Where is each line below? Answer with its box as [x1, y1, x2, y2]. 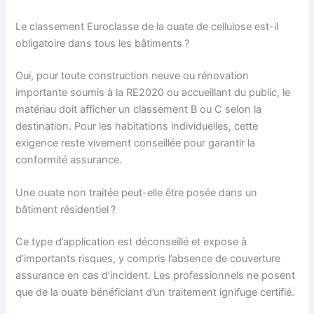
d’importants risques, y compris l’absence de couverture [15, 252, 281, 265]
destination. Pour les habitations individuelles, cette [15, 119, 259, 132]
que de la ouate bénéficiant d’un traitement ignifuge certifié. [15, 285, 295, 299]
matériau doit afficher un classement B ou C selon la [15, 102, 262, 116]
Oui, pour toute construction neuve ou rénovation [15, 69, 250, 82]
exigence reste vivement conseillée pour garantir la [15, 136, 256, 149]
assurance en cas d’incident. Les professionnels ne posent [15, 268, 296, 282]
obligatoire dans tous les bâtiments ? [15, 36, 190, 50]
